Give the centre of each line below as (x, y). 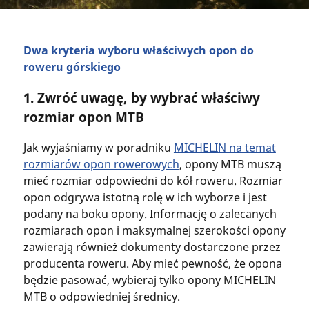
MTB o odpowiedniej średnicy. (101, 297)
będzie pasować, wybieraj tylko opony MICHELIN (149, 280)
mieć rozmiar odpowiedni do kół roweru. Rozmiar (153, 181)
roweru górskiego (72, 67)
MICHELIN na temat (225, 148)
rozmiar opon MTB (83, 117)
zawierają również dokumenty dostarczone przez (152, 247)
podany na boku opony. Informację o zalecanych (150, 214)
